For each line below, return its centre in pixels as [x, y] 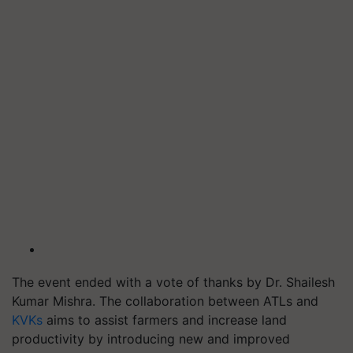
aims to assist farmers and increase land [165, 320]
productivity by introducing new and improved [151, 339]
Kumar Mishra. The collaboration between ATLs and [165, 301]
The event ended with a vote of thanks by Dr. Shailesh [173, 282]
